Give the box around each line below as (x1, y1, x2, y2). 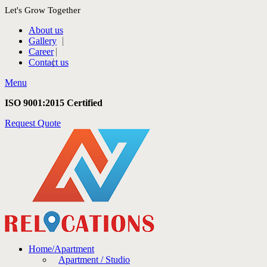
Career (29, 46, 54, 57)
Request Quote (5, 118, 61, 128)
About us (29, 25, 63, 35)
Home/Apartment (29, 244, 94, 254)
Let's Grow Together (5, 5, 80, 15)
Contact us (29, 57, 69, 67)
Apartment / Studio (58, 254, 130, 265)
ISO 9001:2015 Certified (5, 98, 103, 108)
